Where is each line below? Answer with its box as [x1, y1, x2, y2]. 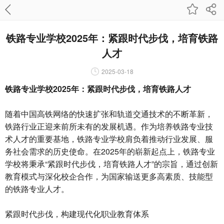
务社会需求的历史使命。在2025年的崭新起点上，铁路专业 [5, 145, 215, 157]
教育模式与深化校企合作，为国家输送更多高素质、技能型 [5, 170, 213, 182]
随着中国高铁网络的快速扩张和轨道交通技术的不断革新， [5, 108, 213, 119]
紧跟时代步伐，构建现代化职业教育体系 [5, 208, 149, 219]
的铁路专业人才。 [5, 183, 69, 194]
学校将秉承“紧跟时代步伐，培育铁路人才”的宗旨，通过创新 [5, 158, 218, 169]
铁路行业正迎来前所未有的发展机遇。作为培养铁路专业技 [5, 120, 213, 132]
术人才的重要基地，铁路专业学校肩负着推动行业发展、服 [5, 133, 213, 144]
